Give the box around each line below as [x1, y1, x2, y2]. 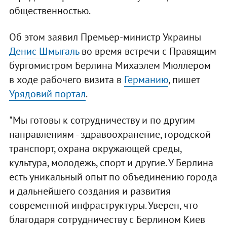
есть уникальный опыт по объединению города [9, 170, 217, 183]
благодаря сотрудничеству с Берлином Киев [9, 212, 205, 226]
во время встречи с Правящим [79, 44, 216, 58]
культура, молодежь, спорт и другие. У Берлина [9, 156, 213, 169]
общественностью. [9, 4, 91, 17]
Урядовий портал [9, 87, 86, 100]
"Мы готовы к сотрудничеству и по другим [9, 113, 195, 127]
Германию [124, 72, 168, 86]
